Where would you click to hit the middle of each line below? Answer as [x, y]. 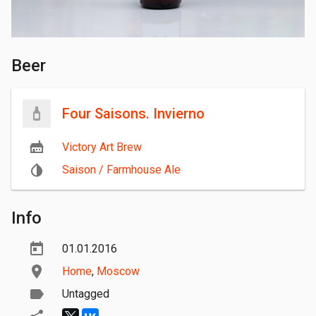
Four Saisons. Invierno [133, 114]
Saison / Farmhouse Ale [121, 170]
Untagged [86, 294]
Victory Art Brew [102, 147]
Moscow [118, 272]
